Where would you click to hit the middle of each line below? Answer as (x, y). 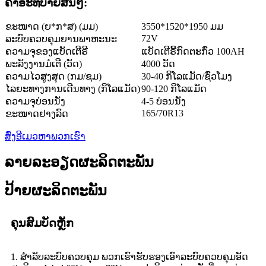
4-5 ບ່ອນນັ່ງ (164, 102)
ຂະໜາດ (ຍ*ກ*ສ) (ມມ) (52, 27)
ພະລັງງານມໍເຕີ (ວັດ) (44, 64)
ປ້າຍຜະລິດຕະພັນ (56, 191)
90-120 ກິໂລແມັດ (174, 89)
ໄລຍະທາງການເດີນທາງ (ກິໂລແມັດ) (73, 89)
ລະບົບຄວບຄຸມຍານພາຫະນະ (61, 39)
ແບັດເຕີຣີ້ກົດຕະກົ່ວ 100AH (193, 52)
